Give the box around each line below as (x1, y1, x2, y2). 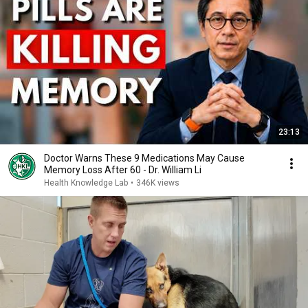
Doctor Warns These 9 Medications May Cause (44, 153, 245, 164)
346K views (136, 178, 179, 188)
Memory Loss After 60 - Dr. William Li (44, 164, 201, 175)
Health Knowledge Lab (44, 178, 128, 188)
